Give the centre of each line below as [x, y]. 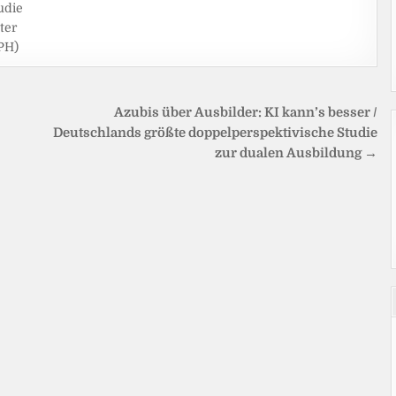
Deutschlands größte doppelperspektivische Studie [216, 133]
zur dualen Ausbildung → [297, 153]
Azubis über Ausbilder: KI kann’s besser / [246, 112]
